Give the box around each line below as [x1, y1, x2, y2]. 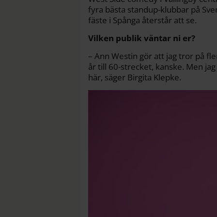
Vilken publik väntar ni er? [88, 32, 195, 44]
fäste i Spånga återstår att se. [88, 14, 197, 26]
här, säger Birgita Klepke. [88, 71, 181, 83]
